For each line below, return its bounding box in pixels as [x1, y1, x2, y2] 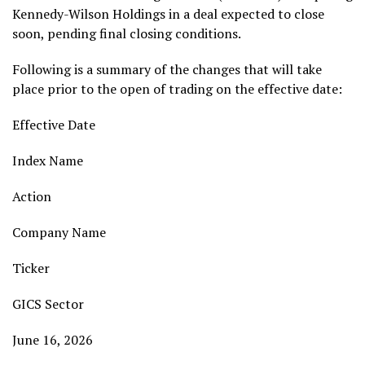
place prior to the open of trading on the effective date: [12, 80, 342, 98]
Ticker [12, 259, 66, 277]
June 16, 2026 [12, 331, 93, 349]
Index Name [12, 152, 103, 169]
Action [12, 187, 51, 205]
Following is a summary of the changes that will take [12, 60, 322, 78]
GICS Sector [12, 295, 100, 313]
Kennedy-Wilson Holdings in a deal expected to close [12, 5, 324, 23]
